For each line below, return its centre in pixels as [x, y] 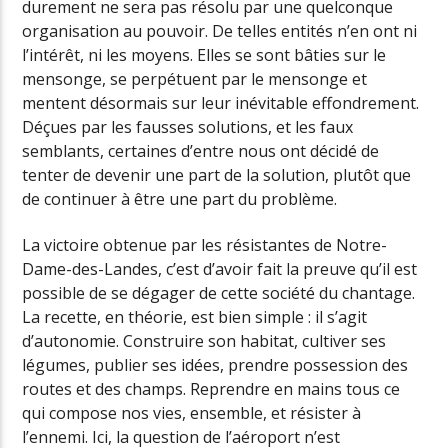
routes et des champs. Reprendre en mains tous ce [211, 389]
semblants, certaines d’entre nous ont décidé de [201, 150]
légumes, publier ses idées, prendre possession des [215, 365]
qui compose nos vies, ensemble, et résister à [192, 413]
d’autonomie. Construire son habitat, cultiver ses [204, 341]
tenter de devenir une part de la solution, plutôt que [217, 174]
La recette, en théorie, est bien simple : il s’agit [195, 317]
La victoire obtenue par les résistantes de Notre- [205, 245]
